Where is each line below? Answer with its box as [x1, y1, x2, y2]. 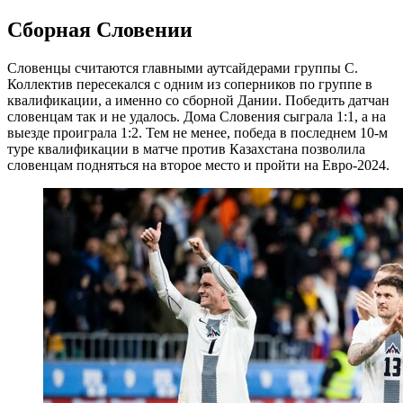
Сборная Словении [7, 18, 193, 42]
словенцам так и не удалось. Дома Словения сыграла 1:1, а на [7, 109, 386, 125]
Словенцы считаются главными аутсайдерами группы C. [7, 60, 358, 76]
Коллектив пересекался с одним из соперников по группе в [7, 76, 372, 93]
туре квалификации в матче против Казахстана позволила [7, 141, 365, 157]
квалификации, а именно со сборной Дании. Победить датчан [7, 93, 390, 109]
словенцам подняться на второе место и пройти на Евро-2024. [7, 157, 390, 174]
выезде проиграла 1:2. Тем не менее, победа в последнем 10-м [7, 125, 388, 141]
